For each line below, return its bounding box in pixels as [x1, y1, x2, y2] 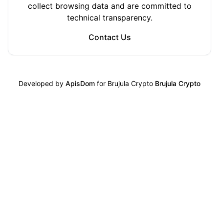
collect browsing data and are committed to [27, 1, 192, 11]
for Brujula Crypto [97, 79, 153, 88]
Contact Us [88, 32, 131, 42]
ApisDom [66, 79, 95, 88]
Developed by [19, 79, 64, 88]
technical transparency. [66, 13, 153, 22]
